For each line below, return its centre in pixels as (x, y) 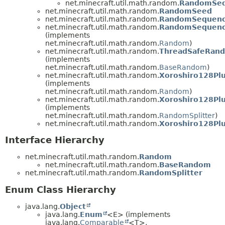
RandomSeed (186, 11)
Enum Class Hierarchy (61, 190)
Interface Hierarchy (55, 140)
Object (73, 207)
